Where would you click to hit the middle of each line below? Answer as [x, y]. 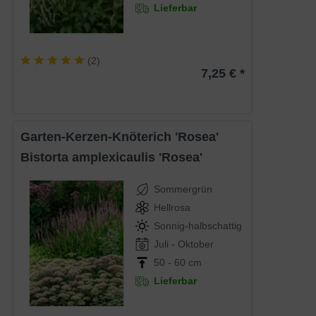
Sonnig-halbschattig [197, 225]
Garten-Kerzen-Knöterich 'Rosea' [125, 136]
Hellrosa [172, 207]
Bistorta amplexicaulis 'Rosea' [116, 157]
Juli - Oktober [183, 244]
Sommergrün [183, 189]
